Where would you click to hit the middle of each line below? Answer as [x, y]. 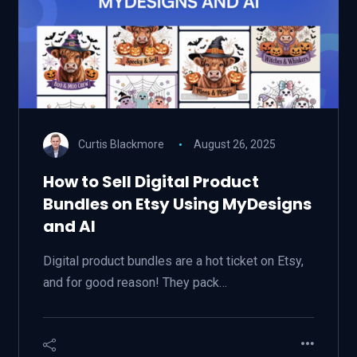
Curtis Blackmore [121, 144]
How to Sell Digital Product [151, 182]
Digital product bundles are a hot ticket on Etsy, [173, 261]
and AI [69, 226]
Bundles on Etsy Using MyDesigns [177, 204]
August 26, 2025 [235, 144]
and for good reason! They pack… [135, 282]
